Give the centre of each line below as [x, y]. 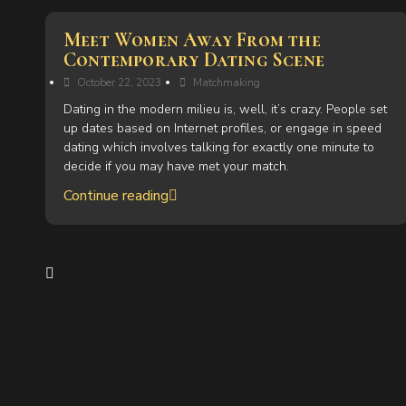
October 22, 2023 [119, 82]
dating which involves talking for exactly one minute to [219, 147]
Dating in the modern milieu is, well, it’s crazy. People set [225, 109]
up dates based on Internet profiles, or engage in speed [222, 128]
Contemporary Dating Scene [194, 60]
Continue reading [116, 196]
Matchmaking [227, 82]
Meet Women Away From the [192, 40]
